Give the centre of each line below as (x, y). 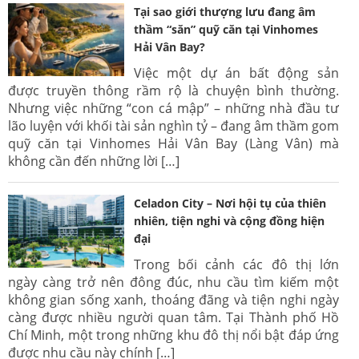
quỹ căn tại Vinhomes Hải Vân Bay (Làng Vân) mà (173, 143)
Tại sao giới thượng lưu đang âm (224, 11)
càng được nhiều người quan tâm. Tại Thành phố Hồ (173, 317)
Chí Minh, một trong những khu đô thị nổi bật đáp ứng (173, 335)
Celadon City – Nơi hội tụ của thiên (230, 203)
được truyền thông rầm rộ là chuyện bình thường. (173, 90)
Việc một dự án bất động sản (236, 73)
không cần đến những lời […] (94, 161)
